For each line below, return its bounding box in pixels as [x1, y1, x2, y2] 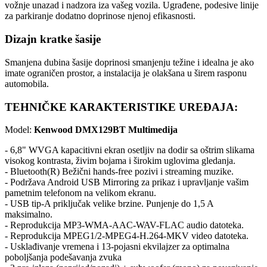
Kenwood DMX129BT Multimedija [34, 125, 178, 135]
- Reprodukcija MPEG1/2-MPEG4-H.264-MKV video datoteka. [5, 231, 249, 241]
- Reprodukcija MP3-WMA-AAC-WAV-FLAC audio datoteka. [5, 220, 244, 231]
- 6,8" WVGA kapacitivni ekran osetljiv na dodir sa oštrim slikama [5, 145, 254, 156]
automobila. [5, 78, 49, 89]
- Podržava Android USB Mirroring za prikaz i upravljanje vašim [5, 177, 249, 188]
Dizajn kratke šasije [5, 33, 101, 46]
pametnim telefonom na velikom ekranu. [5, 188, 156, 198]
